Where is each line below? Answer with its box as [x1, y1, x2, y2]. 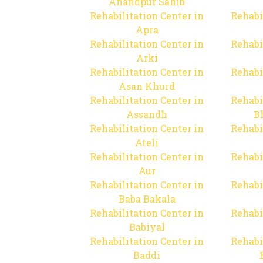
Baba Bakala [118, 193, 176, 205]
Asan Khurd [119, 80, 175, 92]
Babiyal [129, 221, 165, 233]
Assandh [126, 108, 167, 120]
